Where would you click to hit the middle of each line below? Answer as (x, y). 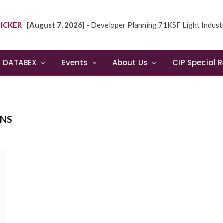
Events (75, 62)
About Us (130, 62)
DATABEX (20, 62)
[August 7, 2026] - (59, 25)
